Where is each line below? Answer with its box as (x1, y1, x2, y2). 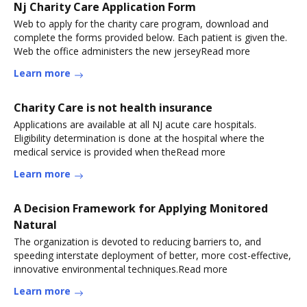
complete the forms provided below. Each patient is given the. (14, 31, 287, 44)
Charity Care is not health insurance (14, 100, 212, 115)
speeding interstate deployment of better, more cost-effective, (14, 249, 291, 262)
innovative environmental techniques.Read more (14, 262, 228, 275)
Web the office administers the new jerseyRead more (14, 45, 250, 58)
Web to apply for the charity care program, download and (14, 17, 269, 30)
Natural (14, 217, 57, 232)
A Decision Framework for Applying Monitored (14, 201, 268, 216)
